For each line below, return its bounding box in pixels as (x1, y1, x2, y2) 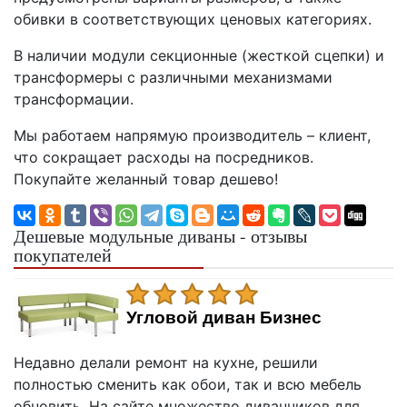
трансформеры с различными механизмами (14, 67, 333, 86)
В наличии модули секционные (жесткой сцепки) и (14, 45, 384, 65)
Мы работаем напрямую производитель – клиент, (14, 125, 371, 144)
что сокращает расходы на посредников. (14, 147, 313, 166)
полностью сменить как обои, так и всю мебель (14, 374, 362, 393)
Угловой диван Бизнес (126, 307, 322, 327)
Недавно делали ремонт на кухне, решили (14, 352, 318, 372)
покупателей (14, 242, 112, 267)
